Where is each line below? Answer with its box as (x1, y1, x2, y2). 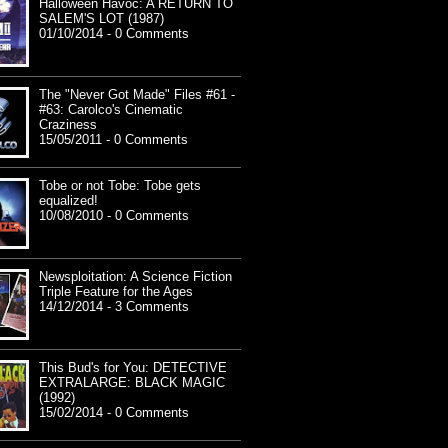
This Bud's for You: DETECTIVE (39, 360, 227, 376)
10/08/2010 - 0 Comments (39, 208, 189, 224)
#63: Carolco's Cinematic (39, 102, 183, 118)
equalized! (39, 193, 98, 209)
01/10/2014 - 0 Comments (39, 26, 189, 42)
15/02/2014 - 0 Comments (39, 405, 189, 421)
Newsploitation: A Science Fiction (39, 269, 232, 285)
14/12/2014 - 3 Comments (39, 299, 189, 315)
